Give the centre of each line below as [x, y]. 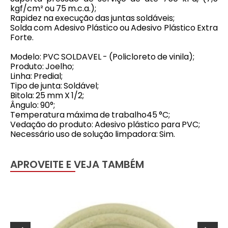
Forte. [22, 37]
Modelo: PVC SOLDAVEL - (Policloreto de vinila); [102, 57]
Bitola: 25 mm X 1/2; [47, 95]
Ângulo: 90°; [33, 105]
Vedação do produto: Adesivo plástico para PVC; [105, 124]
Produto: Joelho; [42, 66]
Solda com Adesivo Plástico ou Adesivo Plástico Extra [114, 28]
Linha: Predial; [36, 76]
